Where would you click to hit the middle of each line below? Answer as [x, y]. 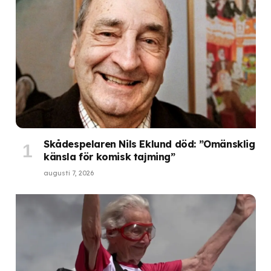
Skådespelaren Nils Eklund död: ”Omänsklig [149, 144]
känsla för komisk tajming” [109, 157]
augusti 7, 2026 [69, 173]
